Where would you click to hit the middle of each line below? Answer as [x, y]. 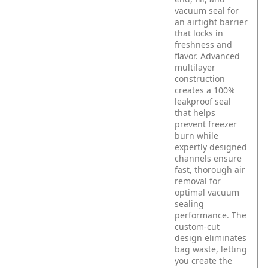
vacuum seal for [207, 10]
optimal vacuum [207, 192]
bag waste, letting [211, 249]
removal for [198, 181]
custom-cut [197, 226]
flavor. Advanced [208, 56]
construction [200, 79]
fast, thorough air [210, 170]
